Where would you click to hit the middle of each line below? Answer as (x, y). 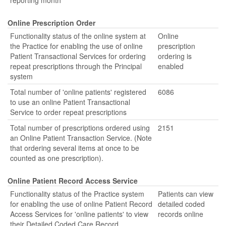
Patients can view (186, 194)
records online (181, 214)
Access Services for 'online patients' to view (79, 214)
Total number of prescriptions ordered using (80, 128)
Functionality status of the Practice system (77, 194)
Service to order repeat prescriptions (68, 112)
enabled (171, 66)
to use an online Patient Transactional (70, 102)
